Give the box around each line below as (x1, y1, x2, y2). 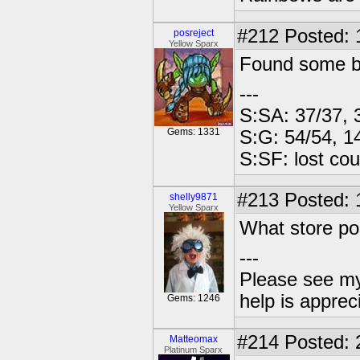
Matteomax (170, 333, 218, 345)
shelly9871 (170, 191, 218, 202)
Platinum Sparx (164, 345, 223, 354)
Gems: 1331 (167, 126, 220, 137)
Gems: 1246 (167, 292, 220, 304)
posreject (174, 27, 214, 39)
